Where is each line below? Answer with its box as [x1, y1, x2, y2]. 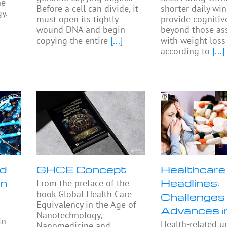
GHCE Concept [36, 163, 127, 176]
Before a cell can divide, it [36, 3, 139, 15]
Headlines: [161, 176, 220, 190]
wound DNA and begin [36, 24, 126, 36]
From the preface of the [36, 177, 130, 190]
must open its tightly [36, 13, 119, 25]
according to [161, 45, 210, 57]
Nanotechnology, [36, 209, 102, 221]
